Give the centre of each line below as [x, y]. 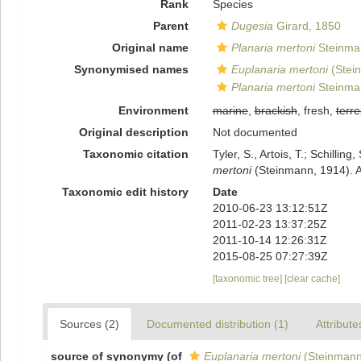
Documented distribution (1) [218, 324]
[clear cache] [312, 279]
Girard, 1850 [307, 26]
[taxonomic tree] [248, 279]
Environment [153, 110]
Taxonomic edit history [125, 192]
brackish [276, 110]
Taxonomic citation [135, 154]
